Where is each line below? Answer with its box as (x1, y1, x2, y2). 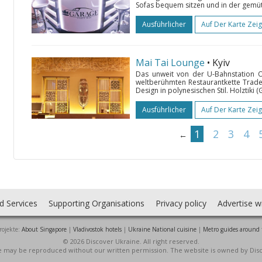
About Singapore (21, 225, 67, 233)
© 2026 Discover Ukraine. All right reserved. (63, 237, 199, 246)
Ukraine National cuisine (127, 225, 196, 233)
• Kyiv (207, 56, 230, 69)
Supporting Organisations (48, 198, 144, 209)
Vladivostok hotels (73, 225, 122, 233)
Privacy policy (155, 198, 206, 209)
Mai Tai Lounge (136, 56, 205, 69)
